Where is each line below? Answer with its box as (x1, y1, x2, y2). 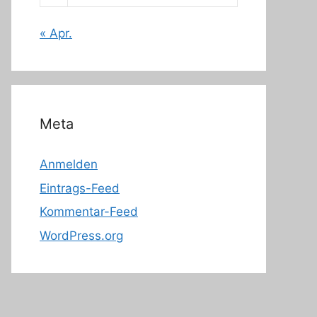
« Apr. (40, 26, 72, 40)
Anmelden (40, 157, 98, 171)
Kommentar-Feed (40, 204, 138, 219)
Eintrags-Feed (40, 180, 120, 195)
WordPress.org (40, 228, 123, 243)
